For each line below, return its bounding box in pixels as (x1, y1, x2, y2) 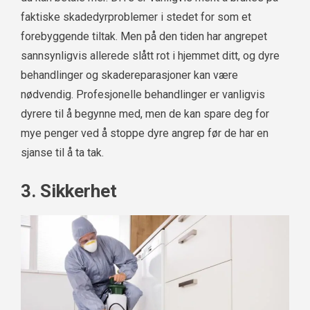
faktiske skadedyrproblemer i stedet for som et (21, 10, 251, 24)
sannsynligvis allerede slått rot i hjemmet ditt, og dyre (21, 49, 280, 63)
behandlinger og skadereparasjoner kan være (21, 69, 238, 82)
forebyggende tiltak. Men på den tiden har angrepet (21, 30, 267, 44)
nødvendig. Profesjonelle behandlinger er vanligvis (21, 88, 265, 102)
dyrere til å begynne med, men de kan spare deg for (21, 107, 269, 121)
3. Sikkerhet (21, 181, 117, 202)
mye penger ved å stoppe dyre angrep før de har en (21, 127, 268, 140)
